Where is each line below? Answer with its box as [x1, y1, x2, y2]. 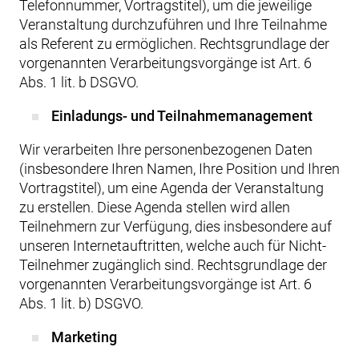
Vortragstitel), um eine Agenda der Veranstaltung [19, 179, 324, 196]
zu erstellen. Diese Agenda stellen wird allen [19, 199, 290, 216]
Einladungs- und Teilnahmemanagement [51, 107, 313, 124]
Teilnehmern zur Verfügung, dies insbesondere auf [19, 218, 332, 235]
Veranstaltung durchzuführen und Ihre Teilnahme [19, 16, 327, 33]
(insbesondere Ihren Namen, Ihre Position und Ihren [19, 160, 340, 177]
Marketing [51, 329, 117, 345]
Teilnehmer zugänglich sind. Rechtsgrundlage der [19, 256, 327, 273]
